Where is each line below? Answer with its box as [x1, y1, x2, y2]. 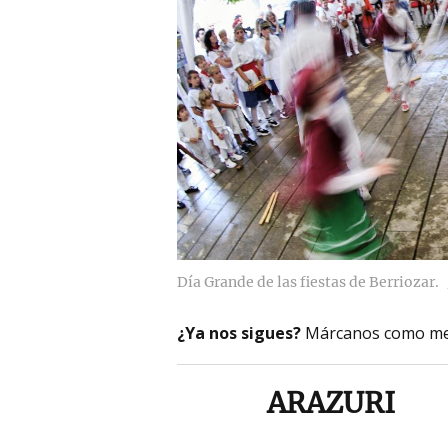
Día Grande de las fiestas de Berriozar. [177, 272, 439, 291]
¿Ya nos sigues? [177, 321, 301, 344]
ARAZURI [267, 384, 395, 421]
